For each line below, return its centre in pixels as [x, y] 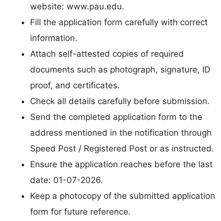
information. [54, 38]
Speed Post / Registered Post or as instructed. [122, 148]
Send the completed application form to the [116, 117]
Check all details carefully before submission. [120, 101]
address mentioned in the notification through [121, 132]
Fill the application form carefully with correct [119, 22]
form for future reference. [80, 211]
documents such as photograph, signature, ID [120, 69]
